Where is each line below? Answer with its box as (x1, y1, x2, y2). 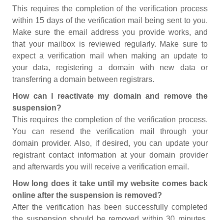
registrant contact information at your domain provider (12, 151, 208, 159)
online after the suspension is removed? (12, 191, 162, 199)
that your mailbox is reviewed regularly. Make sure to (12, 40, 208, 48)
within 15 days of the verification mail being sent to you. (12, 16, 208, 25)
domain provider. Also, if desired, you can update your (12, 139, 208, 147)
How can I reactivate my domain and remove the (12, 92, 208, 100)
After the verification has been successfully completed (12, 203, 208, 211)
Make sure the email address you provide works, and (12, 28, 208, 36)
